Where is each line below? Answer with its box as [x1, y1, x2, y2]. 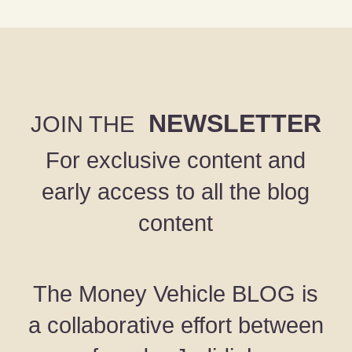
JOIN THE [31, 111, 134, 137]
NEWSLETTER [134, 108, 321, 137]
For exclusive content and [46, 147, 306, 173]
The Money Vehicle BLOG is [33, 280, 319, 306]
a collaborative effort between [27, 312, 324, 338]
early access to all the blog [42, 178, 310, 204]
